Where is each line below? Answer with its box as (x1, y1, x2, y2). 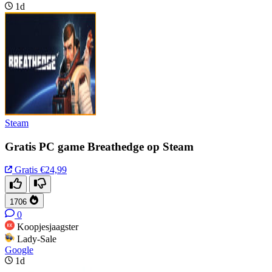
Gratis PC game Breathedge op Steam (5, 140, 194, 153)
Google (5, 245, 33, 256)
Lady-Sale (17, 234, 56, 245)
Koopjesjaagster (17, 222, 78, 233)
